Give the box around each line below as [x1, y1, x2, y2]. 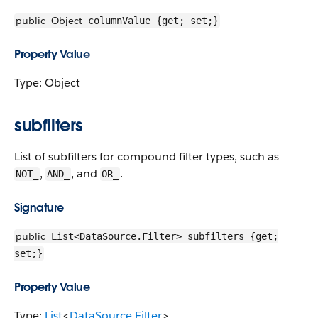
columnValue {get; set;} [82, 15, 219, 26]
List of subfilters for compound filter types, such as [14, 149, 279, 164]
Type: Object [14, 75, 80, 90]
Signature [14, 200, 64, 215]
